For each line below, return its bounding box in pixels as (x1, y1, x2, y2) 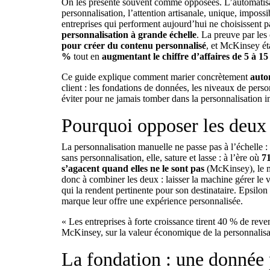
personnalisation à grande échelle (61, 30, 196, 40)
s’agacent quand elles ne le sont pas (61, 163, 204, 174)
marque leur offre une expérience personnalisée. (61, 196, 243, 206)
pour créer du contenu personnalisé (61, 40, 206, 51)
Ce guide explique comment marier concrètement (61, 72, 250, 82)
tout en (71, 51, 102, 61)
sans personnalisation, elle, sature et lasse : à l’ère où (61, 152, 262, 163)
